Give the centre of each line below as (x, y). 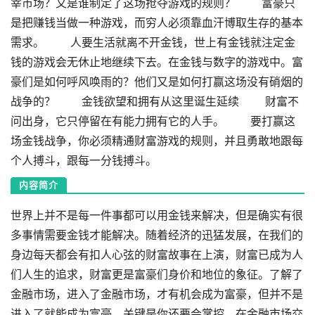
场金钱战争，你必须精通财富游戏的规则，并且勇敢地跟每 (157, 141)
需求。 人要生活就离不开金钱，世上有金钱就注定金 (153, 42)
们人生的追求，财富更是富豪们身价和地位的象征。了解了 (157, 274)
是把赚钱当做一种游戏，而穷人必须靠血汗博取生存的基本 (157, 22)
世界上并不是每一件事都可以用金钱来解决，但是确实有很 (157, 215)
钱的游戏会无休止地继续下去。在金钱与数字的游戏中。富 (157, 62)
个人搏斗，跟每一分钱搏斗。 (84, 160)
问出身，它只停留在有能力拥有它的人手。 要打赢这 (153, 121)
